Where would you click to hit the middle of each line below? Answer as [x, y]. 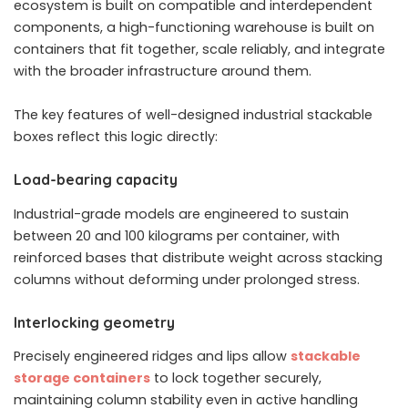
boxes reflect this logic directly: [116, 137]
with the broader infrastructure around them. [163, 71]
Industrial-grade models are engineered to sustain [181, 214]
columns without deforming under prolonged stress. [187, 279]
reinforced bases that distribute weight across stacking [198, 257]
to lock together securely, [236, 378]
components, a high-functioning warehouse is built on [194, 28]
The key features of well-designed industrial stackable [193, 115]
